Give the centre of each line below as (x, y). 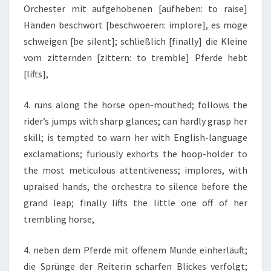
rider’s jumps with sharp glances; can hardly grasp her (135, 121)
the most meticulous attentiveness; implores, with (135, 170)
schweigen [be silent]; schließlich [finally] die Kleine (135, 41)
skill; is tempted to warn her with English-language (135, 138)
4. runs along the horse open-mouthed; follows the (135, 105)
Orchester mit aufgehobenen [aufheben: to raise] (135, 9)
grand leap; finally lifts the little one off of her (135, 203)
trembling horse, (59, 219)
